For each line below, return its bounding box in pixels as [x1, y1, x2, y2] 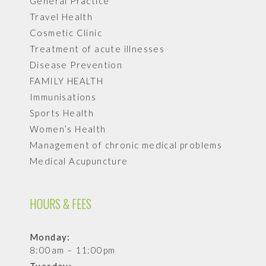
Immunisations [30, 91, 97, 102]
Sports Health [30, 107, 94, 118]
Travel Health [30, 11, 93, 22]
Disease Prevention [30, 59, 123, 70]
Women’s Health [30, 123, 106, 134]
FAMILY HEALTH [30, 75, 104, 86]
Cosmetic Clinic [30, 27, 102, 38]
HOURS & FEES [30, 194, 91, 213]
